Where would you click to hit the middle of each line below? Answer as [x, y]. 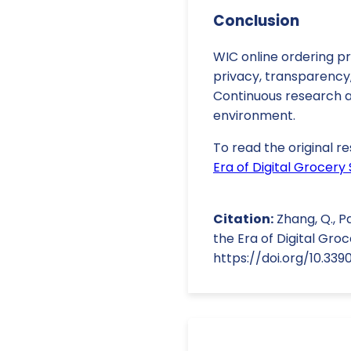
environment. [254, 115]
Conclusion [256, 20]
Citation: [243, 219]
